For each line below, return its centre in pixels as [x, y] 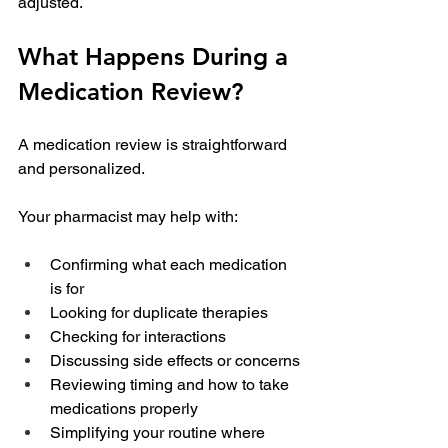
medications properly [124, 409]
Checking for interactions [138, 337]
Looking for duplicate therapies [159, 313]
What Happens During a [156, 57]
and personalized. [81, 169]
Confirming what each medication [170, 265]
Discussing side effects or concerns [175, 361]
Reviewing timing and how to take [171, 385]
